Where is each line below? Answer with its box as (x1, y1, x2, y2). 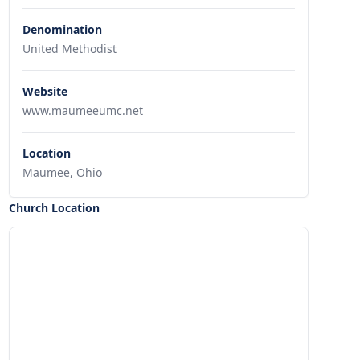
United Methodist (22, 41, 117, 56)
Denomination (22, 22, 102, 37)
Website (22, 84, 67, 99)
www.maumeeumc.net (22, 103, 143, 118)
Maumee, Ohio (22, 165, 102, 180)
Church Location (8, 200, 100, 215)
